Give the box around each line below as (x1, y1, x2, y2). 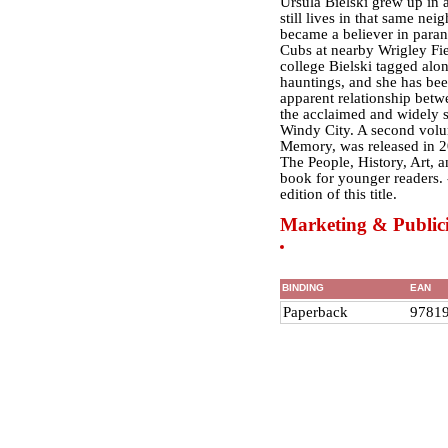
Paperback (282, 304, 348, 320)
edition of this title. (279, 186, 397, 202)
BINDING (281, 282, 324, 293)
